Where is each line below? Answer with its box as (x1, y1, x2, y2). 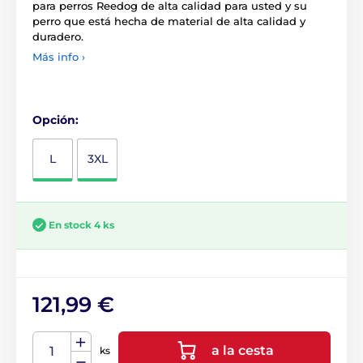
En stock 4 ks (49, 218, 114, 231)
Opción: (32, 112, 79, 127)
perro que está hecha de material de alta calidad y (32, 14, 305, 28)
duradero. (32, 29, 83, 43)
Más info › (32, 49, 85, 63)
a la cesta (211, 342, 274, 358)
